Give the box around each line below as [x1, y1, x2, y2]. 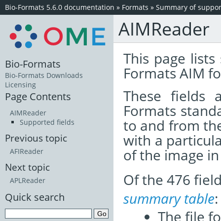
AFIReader [10, 147, 43, 156]
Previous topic [5, 132, 67, 145]
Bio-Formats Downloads [5, 71, 83, 80]
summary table [123, 189, 215, 208]
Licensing [5, 80, 36, 90]
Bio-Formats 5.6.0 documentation [5, 2, 114, 12]
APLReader [10, 176, 45, 185]
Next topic [5, 161, 50, 174]
